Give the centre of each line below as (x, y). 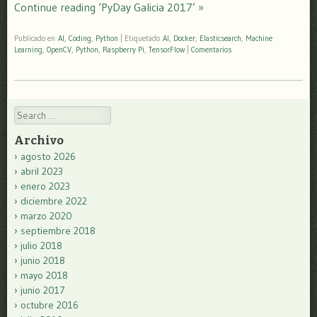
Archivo (39, 140)
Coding (80, 38)
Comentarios (211, 50)
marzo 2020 (46, 215)
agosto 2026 (48, 156)
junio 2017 (43, 290)
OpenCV (59, 50)
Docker (184, 38)
